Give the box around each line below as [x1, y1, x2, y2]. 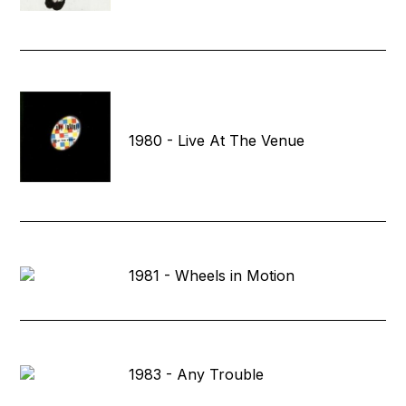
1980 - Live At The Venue [129, 130, 305, 150]
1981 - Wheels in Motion [129, 266, 295, 285]
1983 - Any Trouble [129, 364, 265, 383]
